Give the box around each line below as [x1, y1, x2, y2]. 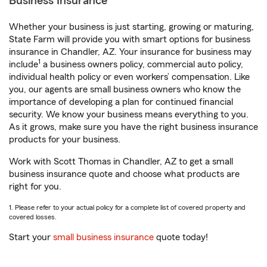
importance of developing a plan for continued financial [9, 97, 233, 107]
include [9, 60, 38, 69]
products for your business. [9, 135, 120, 144]
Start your [9, 232, 53, 242]
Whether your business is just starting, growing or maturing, [9, 22, 254, 32]
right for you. [9, 182, 61, 191]
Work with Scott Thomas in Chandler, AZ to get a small [9, 157, 233, 166]
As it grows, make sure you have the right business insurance [9, 122, 258, 132]
